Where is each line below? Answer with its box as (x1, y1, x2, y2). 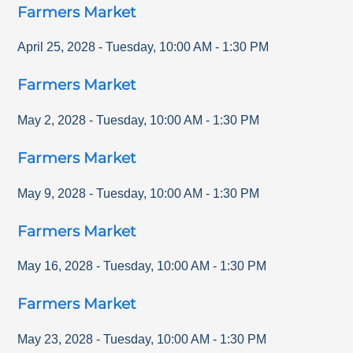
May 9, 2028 (17, 186, 87, 200)
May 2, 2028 (17, 113, 87, 127)
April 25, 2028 (17, 40, 96, 54)
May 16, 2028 (17, 259, 94, 273)
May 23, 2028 (17, 333, 94, 347)
